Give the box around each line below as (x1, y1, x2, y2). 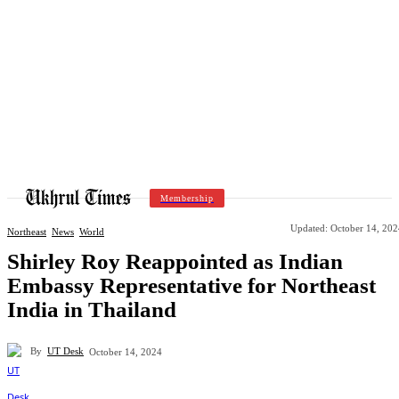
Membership (160, 192, 214, 203)
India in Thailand (7, 297, 176, 322)
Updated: (290, 222, 328, 233)
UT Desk (47, 346, 84, 357)
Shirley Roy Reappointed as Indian (7, 248, 343, 273)
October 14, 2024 (89, 346, 162, 357)
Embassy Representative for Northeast (7, 273, 376, 297)
